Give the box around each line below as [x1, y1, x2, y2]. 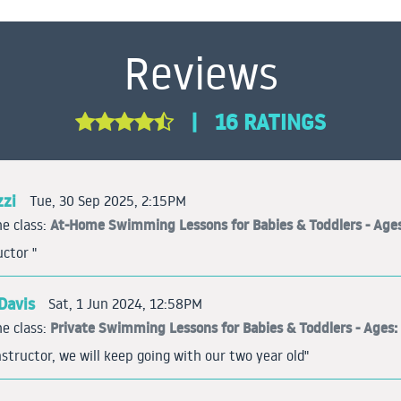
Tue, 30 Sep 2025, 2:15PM [30, 191, 186, 209]
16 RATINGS [215, 107, 326, 138]
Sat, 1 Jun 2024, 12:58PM [48, 294, 202, 312]
